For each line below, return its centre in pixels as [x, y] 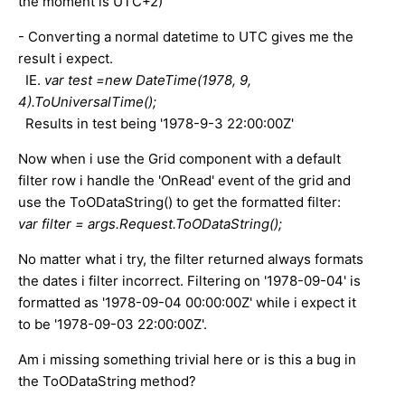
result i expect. [66, 58]
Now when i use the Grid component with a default [179, 158]
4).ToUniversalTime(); [87, 101]
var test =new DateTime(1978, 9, [148, 80]
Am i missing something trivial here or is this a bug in [187, 359]
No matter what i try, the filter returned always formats [191, 259]
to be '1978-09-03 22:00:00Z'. [113, 324]
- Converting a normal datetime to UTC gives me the [186, 36]
